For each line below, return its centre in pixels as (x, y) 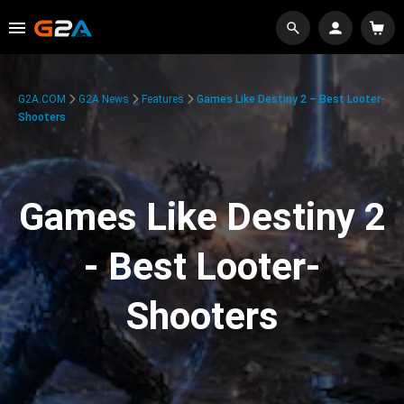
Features (163, 99)
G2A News (104, 99)
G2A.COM (42, 99)
